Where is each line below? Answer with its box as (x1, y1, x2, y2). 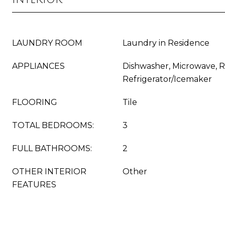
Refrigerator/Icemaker (123, 74, 212, 84)
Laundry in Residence (123, 38, 209, 48)
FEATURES (12, 180, 56, 189)
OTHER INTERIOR (12, 167, 86, 176)
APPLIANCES (12, 61, 65, 71)
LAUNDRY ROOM (12, 38, 82, 48)
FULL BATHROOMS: (12, 144, 92, 153)
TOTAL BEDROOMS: (12, 121, 94, 130)
